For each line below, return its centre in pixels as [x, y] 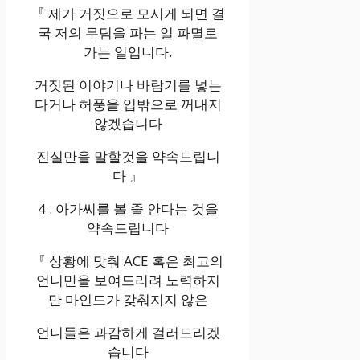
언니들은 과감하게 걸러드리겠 [128, 333]
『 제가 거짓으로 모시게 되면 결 [128, 14]
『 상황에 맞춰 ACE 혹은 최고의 [128, 261]
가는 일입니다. [128, 52]
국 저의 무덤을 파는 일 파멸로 [128, 33]
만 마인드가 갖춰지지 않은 [128, 300]
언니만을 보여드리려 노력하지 [128, 280]
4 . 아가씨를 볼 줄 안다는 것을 [128, 209]
